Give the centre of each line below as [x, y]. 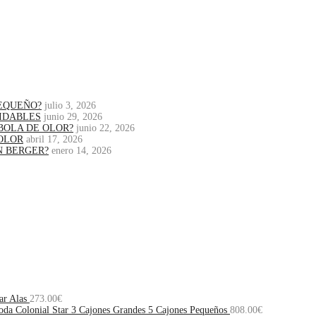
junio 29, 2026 [73, 117]
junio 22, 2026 [105, 128]
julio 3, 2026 [70, 105]
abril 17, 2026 [54, 139]
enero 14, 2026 [81, 151]
